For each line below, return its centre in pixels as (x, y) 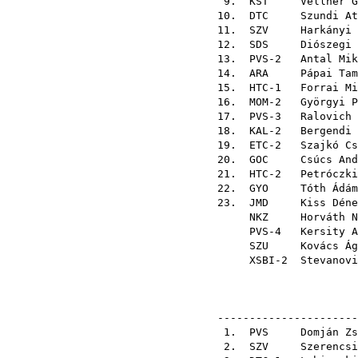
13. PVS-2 (256, 59)
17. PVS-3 (256, 116)
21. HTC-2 (256, 174)
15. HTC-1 (256, 88)
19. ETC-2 (256, 145)
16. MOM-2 (256, 102)
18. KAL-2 (256, 131)
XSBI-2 (256, 260)
